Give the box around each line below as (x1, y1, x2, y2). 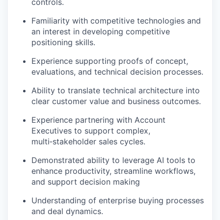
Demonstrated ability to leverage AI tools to (31, 155, 195, 165)
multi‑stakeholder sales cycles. (31, 137, 145, 147)
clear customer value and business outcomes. (31, 96, 201, 107)
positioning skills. (31, 37, 95, 48)
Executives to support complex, (31, 126, 150, 136)
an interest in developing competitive (31, 27, 170, 37)
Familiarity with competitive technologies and (31, 16, 201, 26)
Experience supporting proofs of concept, (31, 56, 188, 66)
